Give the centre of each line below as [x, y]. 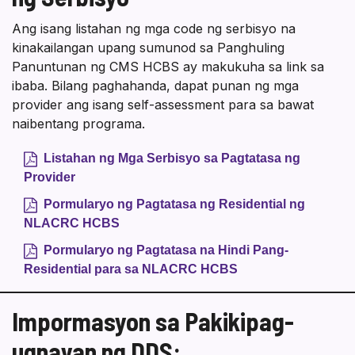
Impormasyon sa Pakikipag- [153, 321]
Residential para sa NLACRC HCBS [131, 269]
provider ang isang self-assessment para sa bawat [163, 105]
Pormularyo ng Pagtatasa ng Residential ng [174, 204]
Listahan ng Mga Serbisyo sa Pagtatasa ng [172, 158]
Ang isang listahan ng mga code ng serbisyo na [154, 29]
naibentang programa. [78, 124]
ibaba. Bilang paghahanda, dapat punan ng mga [155, 86]
